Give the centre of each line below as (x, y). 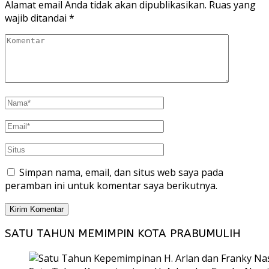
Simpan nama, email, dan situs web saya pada (121, 173)
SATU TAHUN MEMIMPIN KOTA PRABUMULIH (123, 233)
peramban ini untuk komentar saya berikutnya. (111, 186)
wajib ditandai (37, 18)
